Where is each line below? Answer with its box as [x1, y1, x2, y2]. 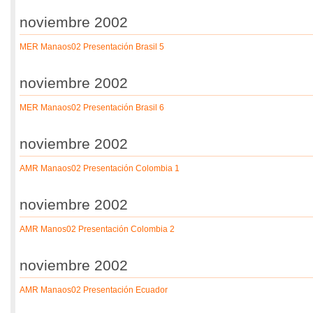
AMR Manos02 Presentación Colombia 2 [20, 224, 175, 234]
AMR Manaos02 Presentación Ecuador [20, 285, 168, 295]
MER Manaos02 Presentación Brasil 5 [20, 42, 164, 52]
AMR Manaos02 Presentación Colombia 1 [20, 163, 180, 173]
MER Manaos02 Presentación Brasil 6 [20, 103, 164, 112]
